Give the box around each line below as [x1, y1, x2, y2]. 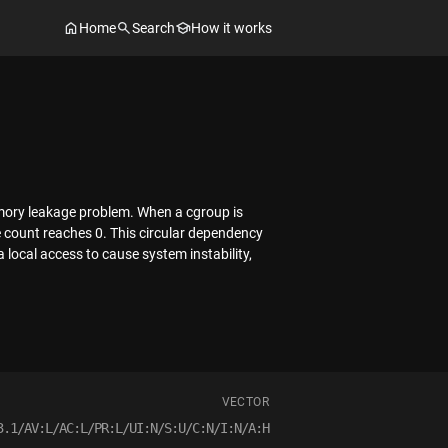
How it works [191, 19, 272, 36]
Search [132, 19, 175, 36]
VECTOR [221, 395, 269, 410]
